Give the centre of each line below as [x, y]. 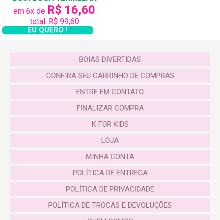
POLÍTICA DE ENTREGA [110, 173]
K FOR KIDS [110, 124]
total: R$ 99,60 [54, 21]
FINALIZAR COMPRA [110, 108]
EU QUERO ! [48, 30]
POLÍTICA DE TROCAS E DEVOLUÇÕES [110, 206]
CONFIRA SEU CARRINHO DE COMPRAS [110, 76]
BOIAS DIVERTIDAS [110, 60]
